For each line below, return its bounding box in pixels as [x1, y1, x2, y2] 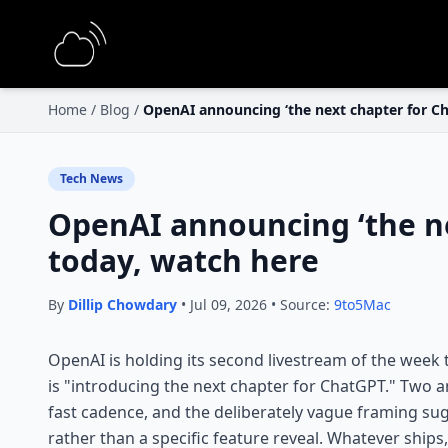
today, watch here [48, 240, 319, 281]
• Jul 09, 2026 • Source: [177, 295, 334, 314]
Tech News [60, 170, 123, 187]
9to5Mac [334, 295, 391, 314]
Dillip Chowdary [68, 295, 177, 314]
